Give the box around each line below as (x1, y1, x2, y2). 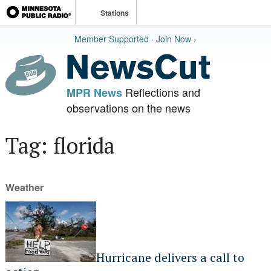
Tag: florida (5, 131, 115, 160)
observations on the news (66, 100, 191, 116)
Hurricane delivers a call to (96, 249, 244, 266)
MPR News (66, 85, 122, 100)
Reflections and (122, 84, 200, 100)
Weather (5, 180, 44, 194)
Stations (100, 7, 129, 18)
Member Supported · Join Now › (74, 33, 197, 45)
